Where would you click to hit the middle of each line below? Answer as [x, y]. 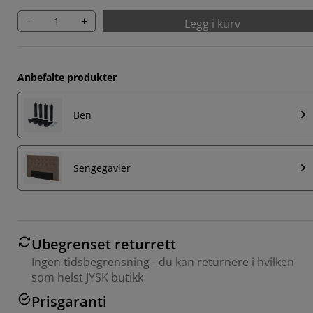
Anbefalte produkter [67, 77]
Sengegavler [102, 168]
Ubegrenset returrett [104, 244]
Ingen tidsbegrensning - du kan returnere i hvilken [163, 262]
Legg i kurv [212, 23]
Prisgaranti [69, 301]
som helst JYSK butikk [87, 277]
